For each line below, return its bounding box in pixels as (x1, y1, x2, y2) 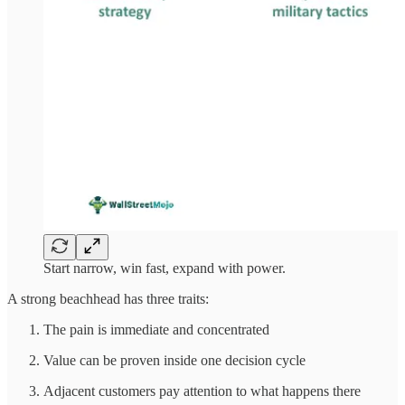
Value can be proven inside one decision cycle (43, 353, 306, 369)
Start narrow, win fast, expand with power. (43, 260, 286, 277)
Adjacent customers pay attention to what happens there (43, 383, 361, 400)
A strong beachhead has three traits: (7, 291, 209, 307)
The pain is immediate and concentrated (43, 322, 269, 338)
